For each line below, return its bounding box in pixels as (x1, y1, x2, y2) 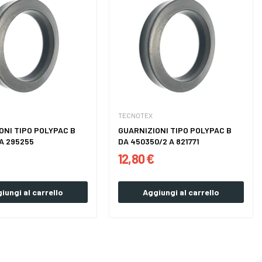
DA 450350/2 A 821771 (118, 136, 200, 147)
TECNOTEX (118, 111, 153, 120)
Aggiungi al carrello (143, 187, 220, 198)
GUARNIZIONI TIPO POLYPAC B (118, 125, 232, 136)
